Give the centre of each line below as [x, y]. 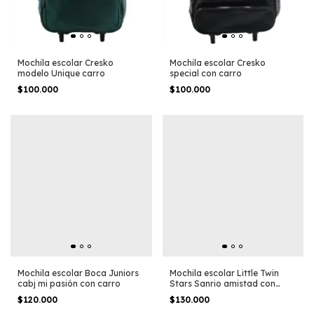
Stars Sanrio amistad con [222, 283]
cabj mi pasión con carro [69, 283]
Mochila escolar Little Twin [224, 273]
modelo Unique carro [61, 74]
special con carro [205, 74]
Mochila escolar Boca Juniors [78, 273]
